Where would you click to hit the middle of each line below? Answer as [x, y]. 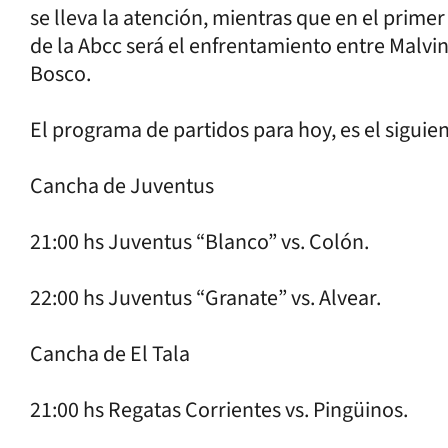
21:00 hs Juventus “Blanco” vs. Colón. [199, 242]
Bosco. [60, 74]
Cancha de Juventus [122, 186]
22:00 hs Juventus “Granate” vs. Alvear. [205, 298]
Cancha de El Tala [110, 354]
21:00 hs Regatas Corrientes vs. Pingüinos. [219, 410]
